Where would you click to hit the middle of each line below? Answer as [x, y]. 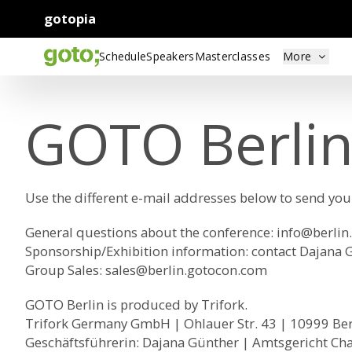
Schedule [123, 56]
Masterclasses [233, 56]
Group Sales [62, 270]
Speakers [170, 56]
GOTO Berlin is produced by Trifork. [136, 304]
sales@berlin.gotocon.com [186, 270]
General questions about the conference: [151, 232]
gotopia [70, 18]
